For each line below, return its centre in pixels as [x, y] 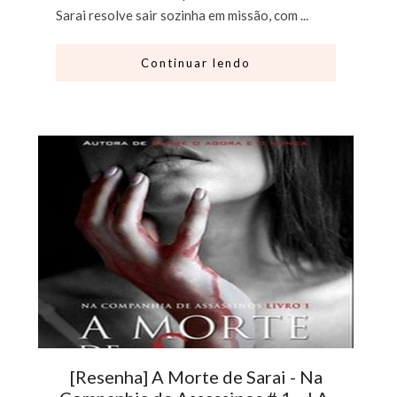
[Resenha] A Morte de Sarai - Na [196, 376]
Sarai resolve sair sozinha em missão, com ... [183, 15]
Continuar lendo [196, 62]
